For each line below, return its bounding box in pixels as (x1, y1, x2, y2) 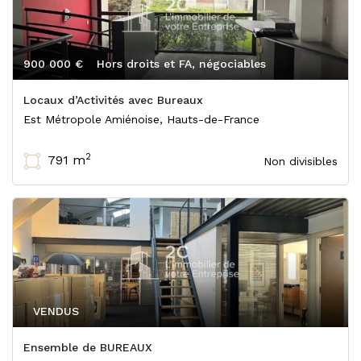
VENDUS (33, 305, 79, 317)
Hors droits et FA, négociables (97, 57, 266, 70)
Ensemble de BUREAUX (23, 341, 152, 354)
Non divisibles (263, 155, 338, 168)
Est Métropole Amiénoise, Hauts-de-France (23, 113, 259, 126)
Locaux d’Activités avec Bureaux (23, 93, 203, 106)
